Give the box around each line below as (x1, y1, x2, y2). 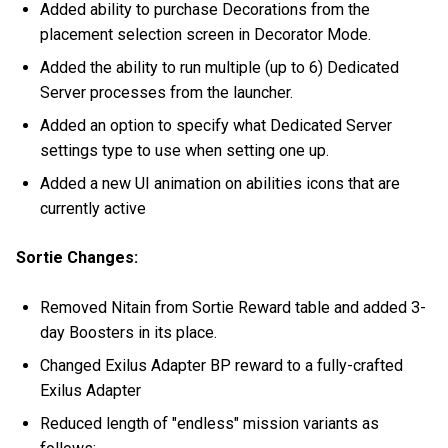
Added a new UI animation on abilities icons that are (40, 174, 401, 194)
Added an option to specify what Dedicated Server (40, 116, 393, 136)
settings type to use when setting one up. (40, 141, 330, 161)
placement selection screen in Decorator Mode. (40, 25, 372, 45)
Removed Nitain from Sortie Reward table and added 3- (40, 297, 427, 317)
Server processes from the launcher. (40, 83, 294, 103)
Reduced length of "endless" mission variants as (40, 413, 380, 433)
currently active (40, 199, 147, 219)
